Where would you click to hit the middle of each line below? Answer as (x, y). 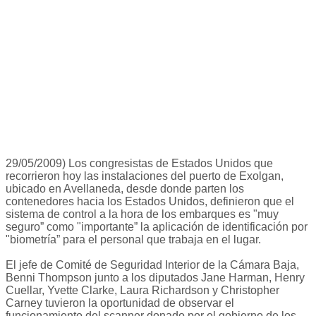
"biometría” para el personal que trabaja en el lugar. (133, 240)
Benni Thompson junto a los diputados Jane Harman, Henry (155, 278)
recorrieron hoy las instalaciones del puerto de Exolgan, (145, 176)
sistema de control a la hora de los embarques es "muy (142, 214)
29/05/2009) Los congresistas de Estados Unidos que (139, 164)
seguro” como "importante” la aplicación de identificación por (157, 227)
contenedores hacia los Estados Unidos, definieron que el (150, 202)
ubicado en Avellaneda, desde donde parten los (125, 189)
